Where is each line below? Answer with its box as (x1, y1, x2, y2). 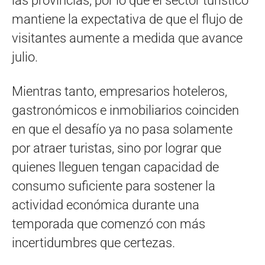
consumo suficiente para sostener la (12, 178, 215, 193)
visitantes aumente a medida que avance (12, 30, 243, 46)
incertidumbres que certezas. (12, 235, 175, 250)
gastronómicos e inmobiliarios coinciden (12, 102, 239, 118)
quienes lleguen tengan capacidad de (12, 159, 219, 174)
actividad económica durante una (12, 197, 199, 212)
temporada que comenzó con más (12, 216, 205, 231)
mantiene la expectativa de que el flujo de (12, 11, 243, 27)
